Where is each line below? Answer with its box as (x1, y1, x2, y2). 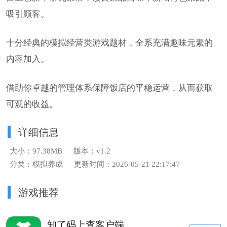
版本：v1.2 (73, 147, 111, 156)
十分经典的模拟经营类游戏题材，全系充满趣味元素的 (6, 37, 213, 48)
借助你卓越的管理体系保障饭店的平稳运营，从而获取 (6, 82, 213, 93)
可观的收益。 (6, 98, 58, 109)
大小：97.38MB (9, 147, 62, 156)
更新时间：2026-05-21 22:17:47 (74, 160, 180, 168)
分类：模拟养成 (9, 160, 63, 168)
